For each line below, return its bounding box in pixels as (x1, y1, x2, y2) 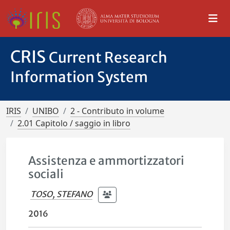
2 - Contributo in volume (70, 105, 164, 117)
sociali (28, 167, 64, 181)
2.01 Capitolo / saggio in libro (17, 118, 130, 129)
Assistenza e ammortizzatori (28, 154, 185, 168)
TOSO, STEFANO (30, 188, 93, 199)
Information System (10, 68, 148, 86)
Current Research (49, 48, 167, 67)
